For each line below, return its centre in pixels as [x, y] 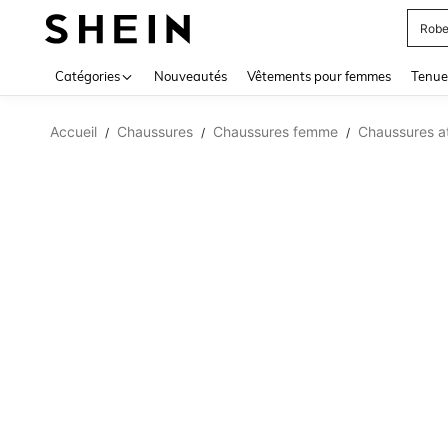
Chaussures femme [275, 131]
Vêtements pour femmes [319, 76]
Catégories [87, 76]
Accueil [73, 131]
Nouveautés [190, 76]
